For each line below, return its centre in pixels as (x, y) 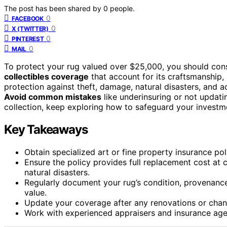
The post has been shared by (54, 8)
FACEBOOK (28, 18)
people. (122, 8)
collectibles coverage (46, 76)
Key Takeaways (46, 129)
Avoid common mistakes (53, 97)
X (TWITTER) (30, 28)
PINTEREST (28, 39)
